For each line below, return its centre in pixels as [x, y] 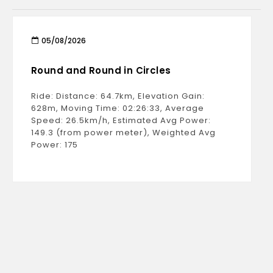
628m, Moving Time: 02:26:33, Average [118, 108]
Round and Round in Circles [101, 70]
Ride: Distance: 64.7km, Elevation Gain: [118, 96]
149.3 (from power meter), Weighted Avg [123, 133]
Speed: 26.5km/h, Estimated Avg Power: [121, 120]
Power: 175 [55, 145]
